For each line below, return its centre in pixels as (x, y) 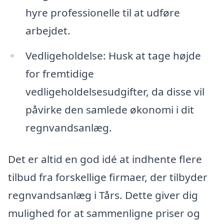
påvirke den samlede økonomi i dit (109, 109)
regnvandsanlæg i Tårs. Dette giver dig (103, 195)
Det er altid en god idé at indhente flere (105, 159)
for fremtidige (59, 73)
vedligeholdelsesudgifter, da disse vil (115, 91)
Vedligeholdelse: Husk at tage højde (113, 55)
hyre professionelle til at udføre (102, 12)
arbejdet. (48, 30)
